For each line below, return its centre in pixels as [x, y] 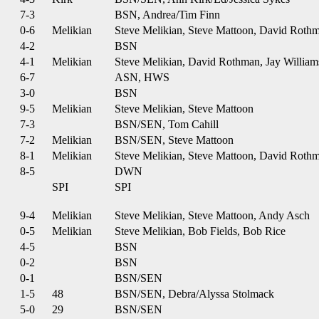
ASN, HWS [142, 77]
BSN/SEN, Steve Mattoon [174, 140]
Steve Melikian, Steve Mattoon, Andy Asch [212, 215]
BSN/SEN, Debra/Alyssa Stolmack [194, 294]
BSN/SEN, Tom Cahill [167, 124]
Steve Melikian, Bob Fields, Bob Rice [200, 231]
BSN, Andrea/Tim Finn [167, 15]
